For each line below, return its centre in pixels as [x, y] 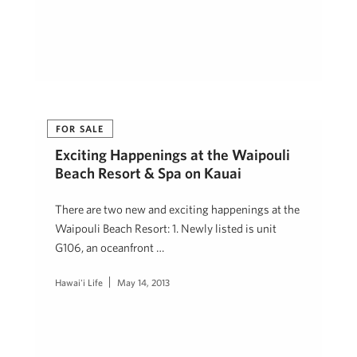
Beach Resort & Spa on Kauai [148, 173]
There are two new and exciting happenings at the [177, 209]
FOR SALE [80, 128]
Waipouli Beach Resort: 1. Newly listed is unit [166, 228]
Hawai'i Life [79, 282]
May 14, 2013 [143, 282]
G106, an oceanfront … [110, 247]
